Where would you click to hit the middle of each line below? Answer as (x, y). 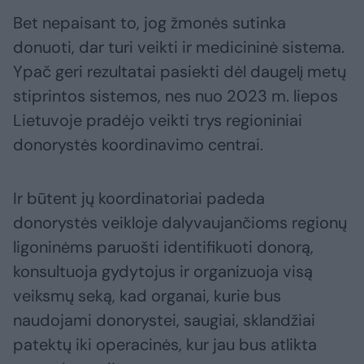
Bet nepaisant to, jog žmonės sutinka (149, 22)
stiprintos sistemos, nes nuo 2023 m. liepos (175, 95)
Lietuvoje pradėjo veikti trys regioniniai (158, 120)
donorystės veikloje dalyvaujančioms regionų (180, 222)
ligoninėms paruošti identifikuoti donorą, (163, 247)
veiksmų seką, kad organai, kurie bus (147, 295)
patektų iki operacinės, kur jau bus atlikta (165, 344)
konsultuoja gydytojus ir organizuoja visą (163, 271)
